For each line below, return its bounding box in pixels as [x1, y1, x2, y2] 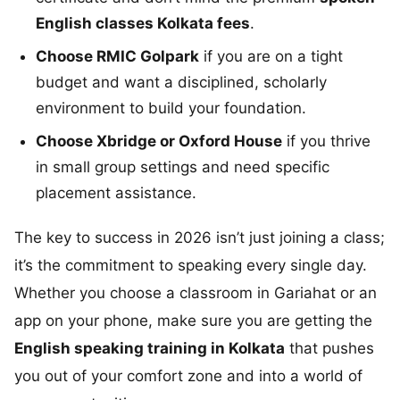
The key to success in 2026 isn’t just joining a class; [14, 228, 385, 246]
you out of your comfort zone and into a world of [14, 366, 362, 385]
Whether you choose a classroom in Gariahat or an [14, 283, 377, 302]
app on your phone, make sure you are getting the [14, 311, 372, 329]
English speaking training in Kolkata [14, 338, 285, 357]
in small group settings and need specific [36, 157, 329, 176]
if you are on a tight [199, 46, 343, 65]
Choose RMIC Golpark [36, 46, 199, 65]
